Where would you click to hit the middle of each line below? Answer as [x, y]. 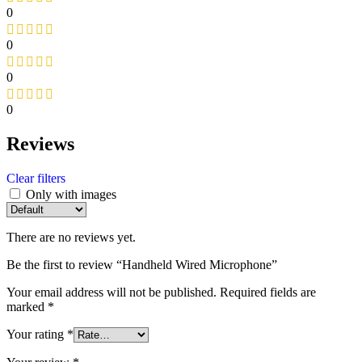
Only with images [71, 194]
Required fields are [268, 292]
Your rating [37, 334]
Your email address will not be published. [112, 292]
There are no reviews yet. [71, 237]
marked [27, 306]
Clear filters [36, 178]
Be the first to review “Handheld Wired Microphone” [142, 264]
